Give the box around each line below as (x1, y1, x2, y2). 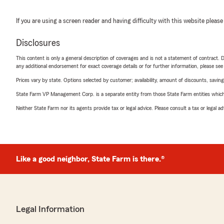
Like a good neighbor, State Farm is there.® (16, 155, 164, 163)
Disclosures (16, 38, 60, 48)
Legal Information (16, 204, 84, 213)
